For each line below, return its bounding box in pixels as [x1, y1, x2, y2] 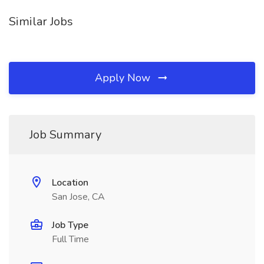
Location [52, 176, 88, 189]
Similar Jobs [9, 14, 73, 29]
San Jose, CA [52, 190, 105, 203]
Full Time [52, 233, 89, 246]
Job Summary [29, 127, 101, 143]
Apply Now [95, 71, 153, 85]
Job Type [52, 219, 88, 232]
